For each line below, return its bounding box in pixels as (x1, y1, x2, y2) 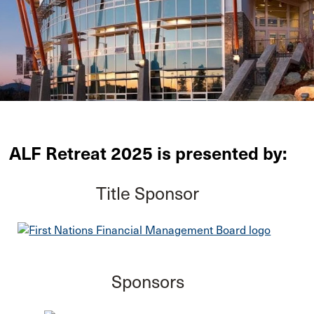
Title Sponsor (96, 182, 200, 205)
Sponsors (111, 271, 184, 294)
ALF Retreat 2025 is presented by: (8, 142, 287, 165)
